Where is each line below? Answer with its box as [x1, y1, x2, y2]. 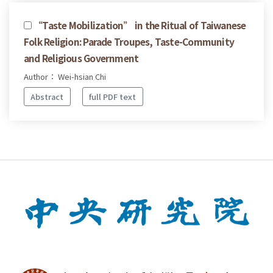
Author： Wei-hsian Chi [24, 71, 106, 83]
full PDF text [89, 90, 136, 102]
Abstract [30, 90, 64, 102]
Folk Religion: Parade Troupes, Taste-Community [24, 35, 235, 49]
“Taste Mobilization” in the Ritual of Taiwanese [34, 18, 246, 32]
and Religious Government [24, 51, 139, 65]
